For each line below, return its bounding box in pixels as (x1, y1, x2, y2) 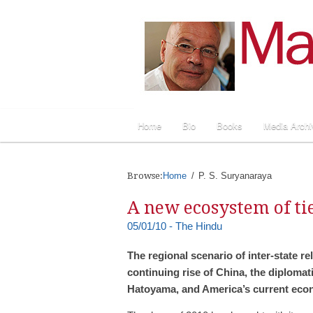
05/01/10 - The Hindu (127, 220, 222, 232)
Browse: (127, 170, 163, 181)
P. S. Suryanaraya (198, 170, 272, 181)
